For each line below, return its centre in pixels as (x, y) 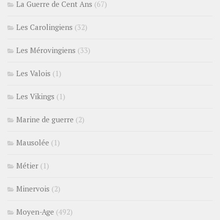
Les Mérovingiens (46, 50)
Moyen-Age (35, 211)
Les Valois (33, 73)
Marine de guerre (45, 119)
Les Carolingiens (44, 27)
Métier (27, 165)
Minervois (33, 188)
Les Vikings (35, 96)
